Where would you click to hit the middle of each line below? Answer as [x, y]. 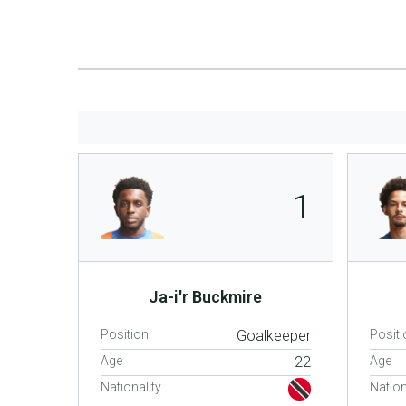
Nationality [131, 387]
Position [125, 334]
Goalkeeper [273, 336]
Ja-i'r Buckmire [206, 297]
